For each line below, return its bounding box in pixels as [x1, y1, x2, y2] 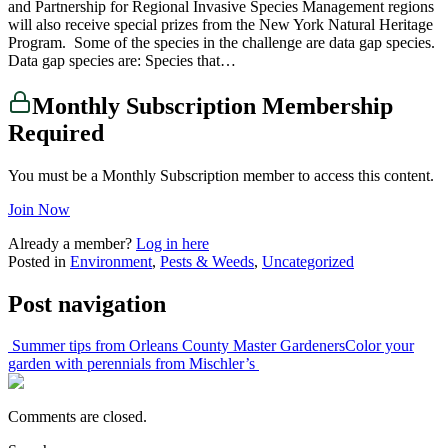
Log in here [136, 234, 209, 252]
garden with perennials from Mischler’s [8, 355, 259, 373]
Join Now [8, 200, 70, 218]
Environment [70, 252, 152, 270]
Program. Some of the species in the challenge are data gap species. [8, 33, 435, 51]
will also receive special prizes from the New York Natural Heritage [8, 15, 433, 33]
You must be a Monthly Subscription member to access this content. [8, 166, 434, 184]
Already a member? [8, 234, 136, 252]
